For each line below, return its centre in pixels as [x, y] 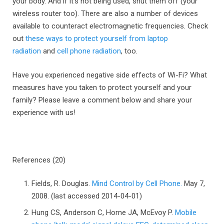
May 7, [193, 183]
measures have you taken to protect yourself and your [102, 87]
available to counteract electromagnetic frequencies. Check [110, 26]
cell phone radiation [89, 51]
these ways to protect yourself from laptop [97, 38]
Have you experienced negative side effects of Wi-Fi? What [110, 75]
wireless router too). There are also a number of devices [105, 13]
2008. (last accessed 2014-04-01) [86, 196]
